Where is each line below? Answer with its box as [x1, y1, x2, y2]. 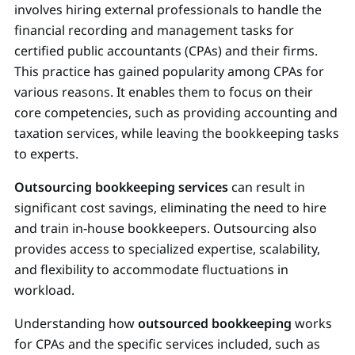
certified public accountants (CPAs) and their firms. [14, 41, 318, 59]
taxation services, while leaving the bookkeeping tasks [14, 124, 339, 142]
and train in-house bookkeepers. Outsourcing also [14, 219, 317, 237]
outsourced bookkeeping [138, 314, 292, 332]
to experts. [14, 144, 82, 162]
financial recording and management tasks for [14, 21, 294, 39]
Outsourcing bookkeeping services [14, 177, 228, 196]
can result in [228, 177, 305, 196]
